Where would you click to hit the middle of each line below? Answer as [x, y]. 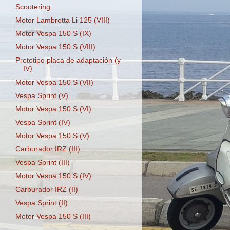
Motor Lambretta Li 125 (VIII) [62, 20]
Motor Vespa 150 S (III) [53, 216]
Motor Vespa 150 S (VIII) [55, 47]
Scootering [33, 7]
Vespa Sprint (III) [42, 163]
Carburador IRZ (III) [47, 149]
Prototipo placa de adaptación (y [68, 61]
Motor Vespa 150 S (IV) [53, 176]
